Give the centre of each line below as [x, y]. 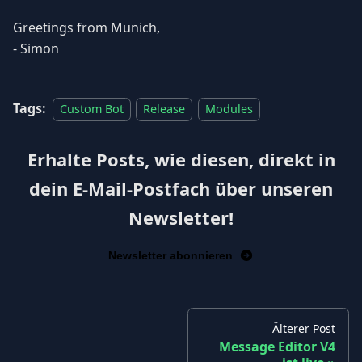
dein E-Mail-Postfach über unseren [181, 189]
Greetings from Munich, [86, 28]
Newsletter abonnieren [171, 256]
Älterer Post [304, 329]
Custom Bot [92, 109]
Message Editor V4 [277, 347]
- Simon [36, 49]
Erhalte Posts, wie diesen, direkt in [181, 160]
